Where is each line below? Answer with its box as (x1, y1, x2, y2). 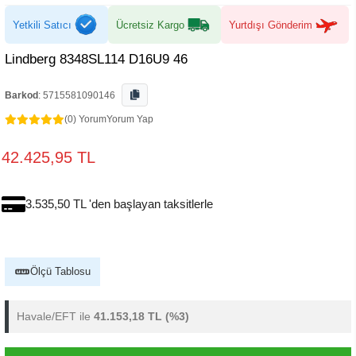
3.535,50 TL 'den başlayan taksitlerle (25, 197, 213, 211)
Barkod (5, 90, 38, 101)
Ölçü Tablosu (30, 265, 91, 277)
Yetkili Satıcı (13, 18, 72, 31)
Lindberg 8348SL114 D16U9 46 (5, 52, 188, 67)
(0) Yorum (64, 114, 106, 125)
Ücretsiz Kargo (116, 18, 184, 31)
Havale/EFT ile (17, 310, 94, 323)
